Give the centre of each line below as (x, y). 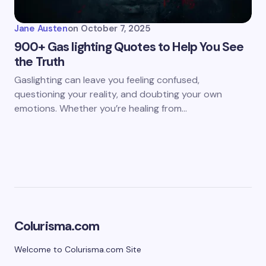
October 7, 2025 (116, 29)
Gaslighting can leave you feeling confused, (107, 80)
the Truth (39, 62)
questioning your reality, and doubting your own (118, 94)
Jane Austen (41, 29)
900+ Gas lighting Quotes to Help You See (129, 47)
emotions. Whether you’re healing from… (101, 109)
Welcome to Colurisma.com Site (78, 250)
